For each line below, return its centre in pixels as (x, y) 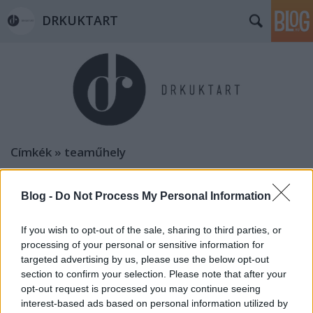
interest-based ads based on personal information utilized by (154, 303)
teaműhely (95, 152)
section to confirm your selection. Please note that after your (154, 274)
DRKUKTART (80, 20)
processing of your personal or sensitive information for (143, 244)
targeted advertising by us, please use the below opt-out (145, 259)
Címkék (31, 152)
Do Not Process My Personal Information (163, 196)
